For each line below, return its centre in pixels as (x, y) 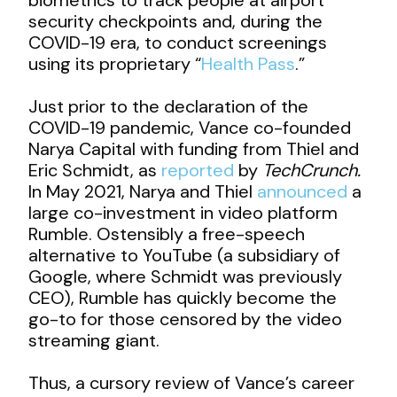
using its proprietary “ (115, 63)
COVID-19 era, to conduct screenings (178, 42)
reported (198, 170)
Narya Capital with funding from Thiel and (194, 148)
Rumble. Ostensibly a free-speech (167, 234)
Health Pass (249, 63)
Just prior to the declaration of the (169, 106)
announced (303, 191)
